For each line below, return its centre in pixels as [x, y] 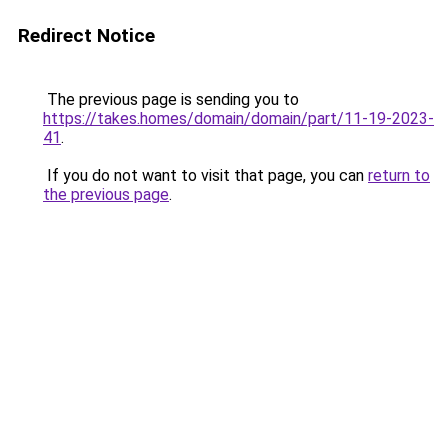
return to [399, 175]
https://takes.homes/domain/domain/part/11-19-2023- [238, 118]
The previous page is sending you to [171, 99]
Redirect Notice [86, 35]
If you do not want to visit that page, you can [205, 175]
